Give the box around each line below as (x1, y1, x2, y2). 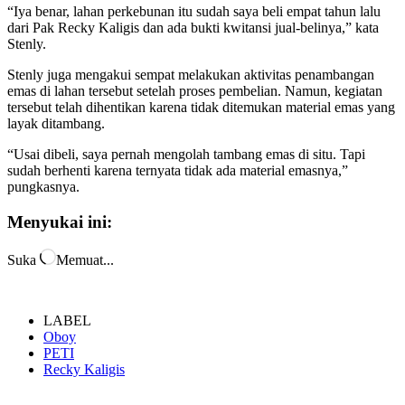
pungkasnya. (7, 178, 80, 194)
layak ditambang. (7, 115, 105, 131)
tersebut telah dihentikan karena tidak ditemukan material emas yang (7, 99, 395, 115)
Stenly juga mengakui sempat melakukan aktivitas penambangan (7, 66, 374, 82)
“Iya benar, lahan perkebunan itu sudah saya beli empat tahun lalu (7, 3, 381, 19)
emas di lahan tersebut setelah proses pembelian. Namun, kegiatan (7, 82, 382, 99)
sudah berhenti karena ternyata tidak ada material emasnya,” (7, 162, 348, 178)
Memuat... (56, 252, 114, 268)
